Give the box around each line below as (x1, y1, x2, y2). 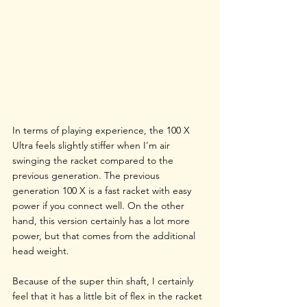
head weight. (12, 245, 72, 258)
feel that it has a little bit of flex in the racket (12, 290, 205, 303)
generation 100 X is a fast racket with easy (12, 184, 194, 197)
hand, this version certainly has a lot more (12, 214, 193, 228)
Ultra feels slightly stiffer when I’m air (12, 139, 173, 152)
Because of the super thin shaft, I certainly (12, 275, 196, 288)
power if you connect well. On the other (12, 199, 187, 212)
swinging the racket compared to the (12, 154, 176, 167)
